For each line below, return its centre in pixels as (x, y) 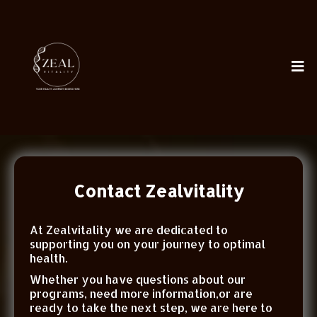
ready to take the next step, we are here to (151, 307)
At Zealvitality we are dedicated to (129, 230)
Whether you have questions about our (138, 279)
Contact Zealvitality (158, 191)
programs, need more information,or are (141, 293)
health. (48, 258)
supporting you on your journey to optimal (148, 244)
